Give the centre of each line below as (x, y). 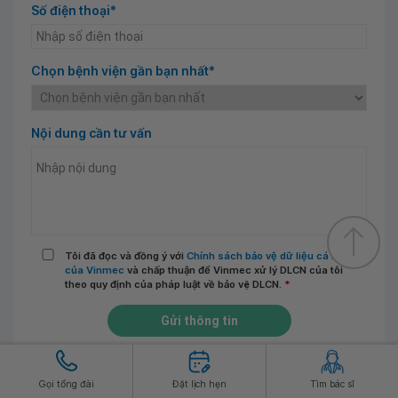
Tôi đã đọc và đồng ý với (125, 255)
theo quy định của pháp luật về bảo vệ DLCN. (174, 284)
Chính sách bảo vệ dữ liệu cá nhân (271, 255)
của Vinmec (94, 270)
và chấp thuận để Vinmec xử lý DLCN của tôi (233, 270)
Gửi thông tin (199, 320)
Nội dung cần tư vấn (92, 132)
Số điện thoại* (74, 10)
